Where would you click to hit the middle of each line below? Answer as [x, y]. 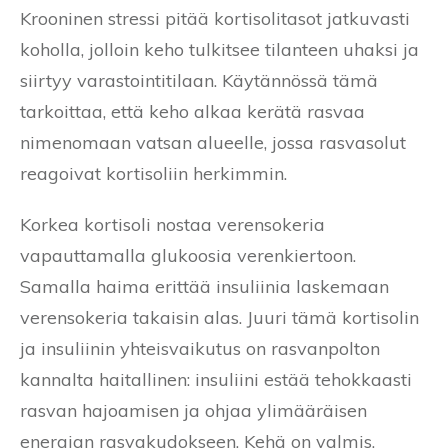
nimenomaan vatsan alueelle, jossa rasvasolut [213, 143]
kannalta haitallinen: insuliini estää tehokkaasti [216, 380]
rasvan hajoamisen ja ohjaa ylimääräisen [193, 411]
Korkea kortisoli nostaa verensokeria [172, 225]
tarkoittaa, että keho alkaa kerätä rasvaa [192, 112]
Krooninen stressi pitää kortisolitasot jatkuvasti [215, 19]
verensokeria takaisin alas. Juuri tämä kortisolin [219, 318]
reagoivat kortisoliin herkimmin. [153, 174]
